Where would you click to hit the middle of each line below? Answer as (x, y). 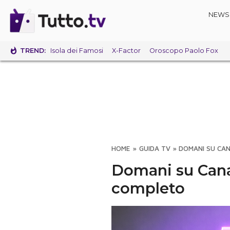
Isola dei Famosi (76, 51)
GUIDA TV (155, 148)
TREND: (33, 50)
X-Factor (126, 51)
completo (148, 188)
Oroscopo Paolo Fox (184, 51)
